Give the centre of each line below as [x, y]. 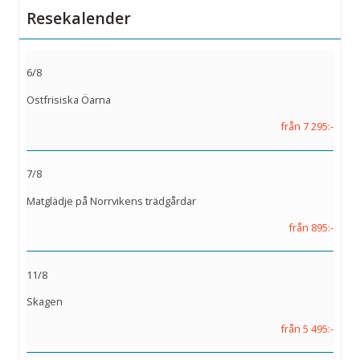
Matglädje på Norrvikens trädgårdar [111, 200]
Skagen [45, 302]
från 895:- [311, 228]
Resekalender [79, 18]
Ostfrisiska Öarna [69, 99]
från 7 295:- [307, 127]
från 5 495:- [307, 328]
